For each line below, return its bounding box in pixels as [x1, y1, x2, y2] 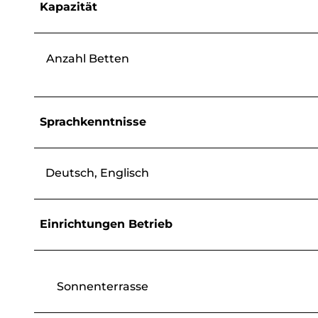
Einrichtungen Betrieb [40, 216, 172, 231]
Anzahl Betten [46, 51, 129, 65]
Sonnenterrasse [57, 279, 148, 293]
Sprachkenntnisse [40, 114, 146, 128]
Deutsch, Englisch [45, 165, 149, 180]
